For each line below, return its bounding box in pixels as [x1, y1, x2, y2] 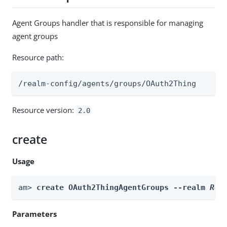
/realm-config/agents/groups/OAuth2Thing [18, 79, 196, 88]
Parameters [12, 208, 57, 219]
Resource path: [12, 52, 64, 62]
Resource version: [12, 104, 76, 115]
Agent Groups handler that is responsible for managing [12, 17, 203, 28]
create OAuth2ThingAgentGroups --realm [36, 182, 210, 192]
